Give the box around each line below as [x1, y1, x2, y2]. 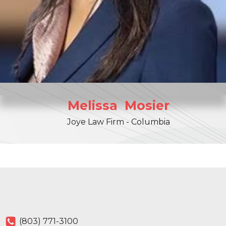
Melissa [67, 98, 118, 114]
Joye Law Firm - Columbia [67, 117, 170, 127]
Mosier [124, 98, 169, 114]
